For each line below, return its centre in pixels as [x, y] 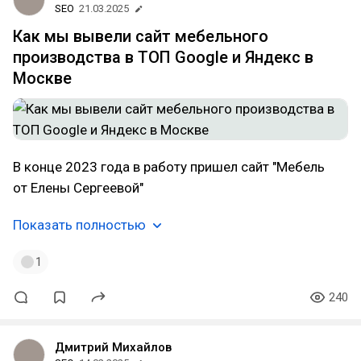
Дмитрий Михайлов [113, 347]
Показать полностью [79, 225]
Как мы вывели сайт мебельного [141, 36]
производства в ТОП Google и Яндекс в [163, 57]
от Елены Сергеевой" [78, 188]
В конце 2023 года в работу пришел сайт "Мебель [169, 167]
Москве [42, 78]
